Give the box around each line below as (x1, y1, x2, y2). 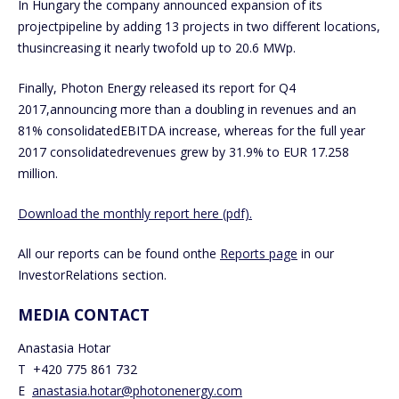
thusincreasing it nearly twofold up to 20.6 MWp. (18, 39, 296, 57)
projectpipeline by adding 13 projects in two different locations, (18, 18, 380, 36)
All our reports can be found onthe (18, 245, 220, 263)
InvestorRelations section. (18, 266, 167, 284)
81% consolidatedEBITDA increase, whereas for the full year (18, 122, 365, 140)
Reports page (220, 245, 297, 263)
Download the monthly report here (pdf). (18, 205, 252, 223)
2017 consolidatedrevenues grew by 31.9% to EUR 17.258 (18, 143, 349, 161)
